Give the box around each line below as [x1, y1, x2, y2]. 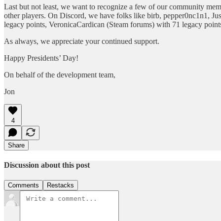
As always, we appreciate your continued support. [4, 37, 159, 45]
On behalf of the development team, [4, 70, 115, 79]
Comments [8, 182, 39, 189]
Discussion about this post [4, 160, 90, 169]
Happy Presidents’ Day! [4, 53, 78, 62]
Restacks [47, 182, 74, 189]
